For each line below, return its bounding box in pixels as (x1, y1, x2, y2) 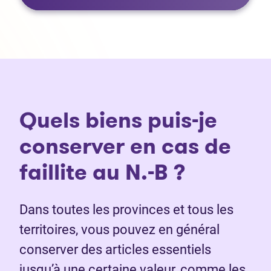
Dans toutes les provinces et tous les (19, 202, 233, 218)
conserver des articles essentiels (19, 242, 211, 258)
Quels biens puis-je (19, 105, 217, 136)
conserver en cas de (19, 131, 231, 162)
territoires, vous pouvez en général (19, 222, 220, 238)
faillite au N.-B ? (19, 157, 186, 188)
